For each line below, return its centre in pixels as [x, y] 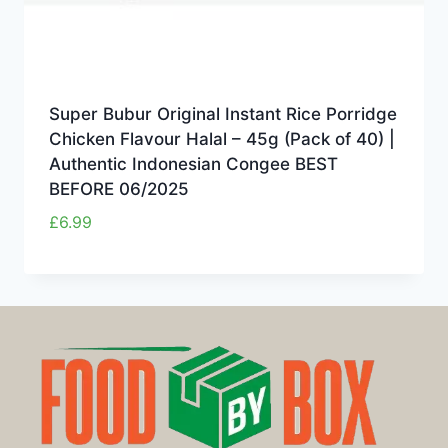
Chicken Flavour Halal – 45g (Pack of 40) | [221, 139]
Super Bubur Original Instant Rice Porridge [222, 114]
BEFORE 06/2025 [118, 189]
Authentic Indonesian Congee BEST [193, 164]
